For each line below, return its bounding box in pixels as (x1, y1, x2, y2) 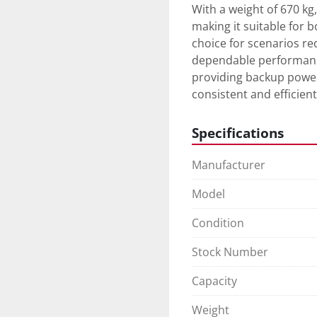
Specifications (192, 124, 284, 142)
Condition (192, 215, 244, 231)
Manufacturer (192, 157, 265, 173)
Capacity (192, 273, 237, 289)
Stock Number (192, 244, 268, 260)
